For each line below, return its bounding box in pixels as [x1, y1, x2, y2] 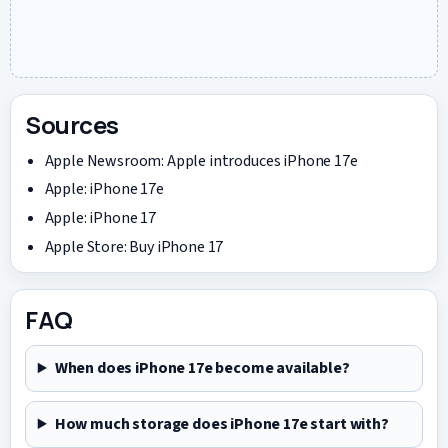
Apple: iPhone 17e [44, 178, 164, 201]
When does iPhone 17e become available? [54, 357, 350, 380]
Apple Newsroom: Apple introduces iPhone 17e [44, 149, 358, 172]
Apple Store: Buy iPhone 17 [44, 235, 224, 258]
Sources [25, 107, 119, 141]
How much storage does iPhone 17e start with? [54, 413, 389, 436]
